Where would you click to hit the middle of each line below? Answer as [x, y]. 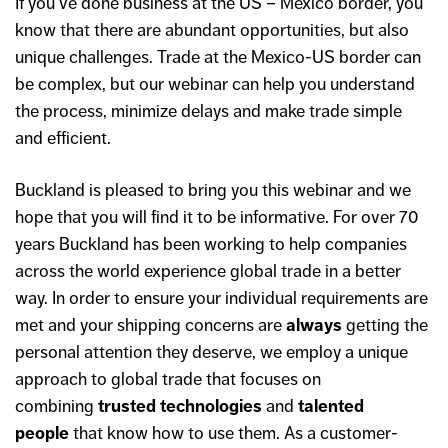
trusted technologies [180, 406]
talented [331, 406]
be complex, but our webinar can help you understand [215, 84]
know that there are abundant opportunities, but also [212, 30]
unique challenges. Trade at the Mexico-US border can [218, 57]
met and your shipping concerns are [150, 325]
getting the [385, 325]
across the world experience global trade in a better [208, 271]
